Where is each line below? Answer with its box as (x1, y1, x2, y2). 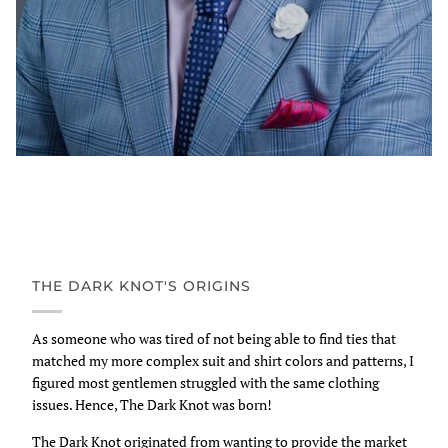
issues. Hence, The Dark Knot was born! (32, 394, 272, 414)
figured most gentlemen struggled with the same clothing (32, 372, 379, 392)
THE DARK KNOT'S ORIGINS (32, 276, 251, 295)
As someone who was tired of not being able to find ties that (32, 328, 396, 348)
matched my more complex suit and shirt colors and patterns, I (32, 350, 414, 370)
